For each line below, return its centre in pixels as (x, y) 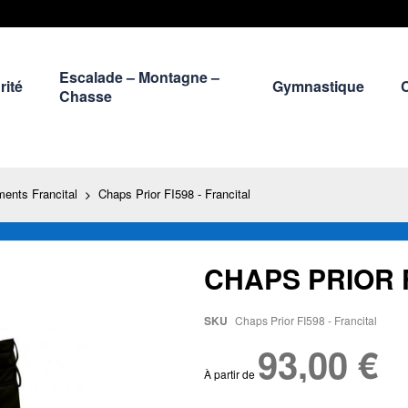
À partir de (229, 373)
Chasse (85, 96)
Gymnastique (319, 87)
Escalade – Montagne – (139, 76)
